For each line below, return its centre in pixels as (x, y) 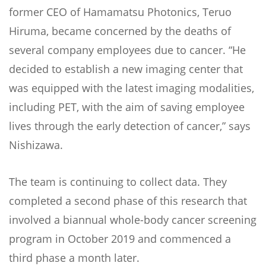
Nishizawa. (36, 145)
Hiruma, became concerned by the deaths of (120, 31)
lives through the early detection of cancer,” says (130, 126)
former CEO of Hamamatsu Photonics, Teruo (120, 12)
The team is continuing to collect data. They (118, 182)
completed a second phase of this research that (128, 201)
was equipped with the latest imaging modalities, (132, 88)
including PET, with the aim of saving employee (127, 107)
